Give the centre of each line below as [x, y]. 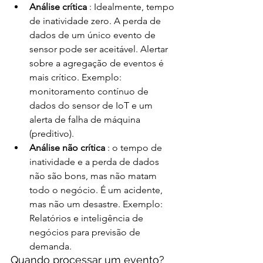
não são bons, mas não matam [94, 176]
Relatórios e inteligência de [87, 218]
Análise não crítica [68, 147]
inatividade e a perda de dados [95, 161]
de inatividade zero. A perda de [96, 21]
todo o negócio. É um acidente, [97, 190]
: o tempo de [136, 147]
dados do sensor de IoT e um [92, 105]
